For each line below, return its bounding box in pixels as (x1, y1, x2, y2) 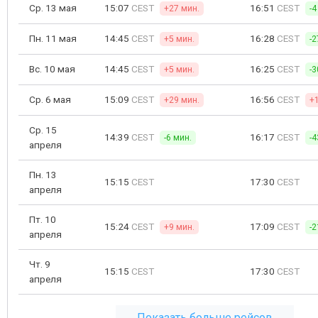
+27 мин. (164, 4, 199, 13)
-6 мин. (164, 133, 192, 143)
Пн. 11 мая (29, 33, 77, 44)
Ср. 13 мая (29, 2, 77, 13)
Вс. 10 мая (29, 63, 75, 75)
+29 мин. (164, 95, 199, 105)
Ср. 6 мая (29, 94, 71, 105)
